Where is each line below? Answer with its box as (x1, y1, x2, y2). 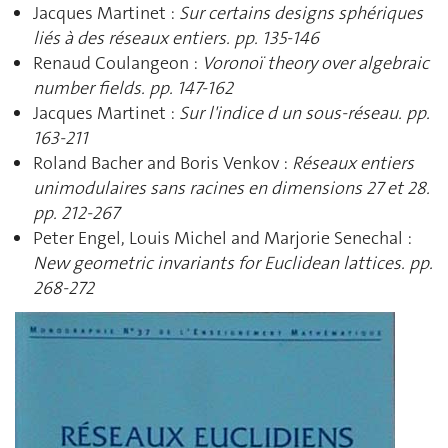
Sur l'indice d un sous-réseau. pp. (179, 100, 430, 125)
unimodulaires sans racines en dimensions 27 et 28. (33, 175, 430, 200)
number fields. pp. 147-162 (33, 75, 233, 100)
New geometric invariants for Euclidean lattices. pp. (33, 250, 433, 275)
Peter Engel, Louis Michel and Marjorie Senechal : (33, 225, 412, 250)
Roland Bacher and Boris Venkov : (33, 150, 292, 175)
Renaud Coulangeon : (33, 50, 202, 75)
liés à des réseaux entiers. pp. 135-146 (33, 25, 319, 50)
